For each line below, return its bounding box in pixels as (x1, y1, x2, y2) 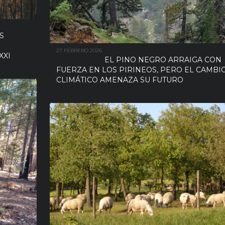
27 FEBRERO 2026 (56, 47, 102, 54)
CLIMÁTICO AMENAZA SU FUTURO (56, 75, 185, 84)
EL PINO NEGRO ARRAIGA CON (104, 55, 221, 64)
